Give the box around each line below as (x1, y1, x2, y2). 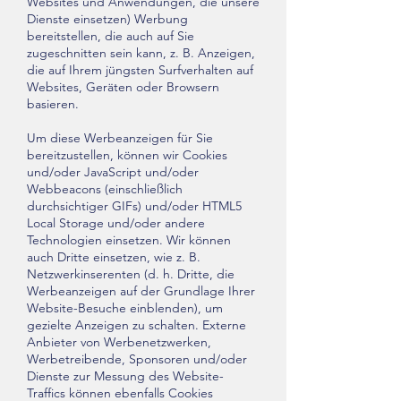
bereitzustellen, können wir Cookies (27, 147, 227, 163)
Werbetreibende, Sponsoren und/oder (27, 351, 247, 367)
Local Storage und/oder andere (27, 215, 205, 231)
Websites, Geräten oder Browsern (27, 79, 219, 95)
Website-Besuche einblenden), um (27, 300, 223, 316)
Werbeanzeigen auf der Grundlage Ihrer (27, 283, 255, 299)
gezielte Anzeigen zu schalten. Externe (27, 317, 246, 333)
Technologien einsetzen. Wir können (27, 232, 231, 248)
